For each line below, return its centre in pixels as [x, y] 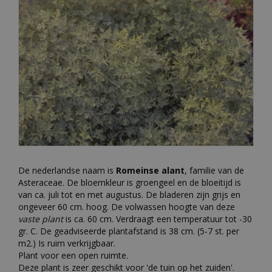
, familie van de [214, 170]
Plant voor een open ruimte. [73, 255]
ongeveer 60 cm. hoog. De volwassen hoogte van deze [127, 206]
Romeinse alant [150, 170]
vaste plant [41, 219]
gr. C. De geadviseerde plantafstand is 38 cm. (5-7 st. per [129, 231]
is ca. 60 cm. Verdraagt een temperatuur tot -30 [158, 219]
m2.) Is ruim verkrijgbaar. [67, 243]
